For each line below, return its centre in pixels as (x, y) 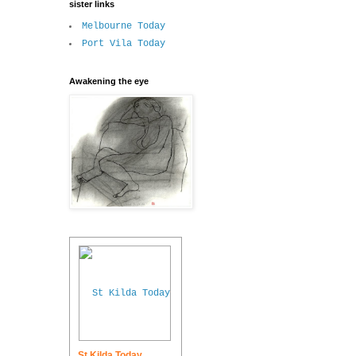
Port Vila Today (124, 44)
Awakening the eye (109, 81)
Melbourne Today (124, 27)
